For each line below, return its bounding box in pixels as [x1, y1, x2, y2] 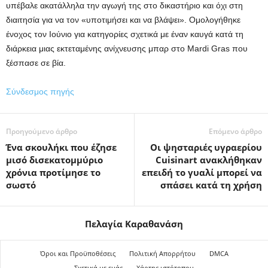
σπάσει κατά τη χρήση [160, 179, 262, 191]
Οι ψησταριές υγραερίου [150, 141, 262, 153]
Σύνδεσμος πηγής [6, 87, 74, 96]
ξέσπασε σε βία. [6, 58, 66, 68]
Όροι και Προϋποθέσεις [39, 249, 115, 258]
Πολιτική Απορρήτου [129, 249, 196, 258]
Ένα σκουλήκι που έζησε [6, 141, 117, 153]
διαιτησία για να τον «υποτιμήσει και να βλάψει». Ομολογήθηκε [6, 15, 240, 25]
